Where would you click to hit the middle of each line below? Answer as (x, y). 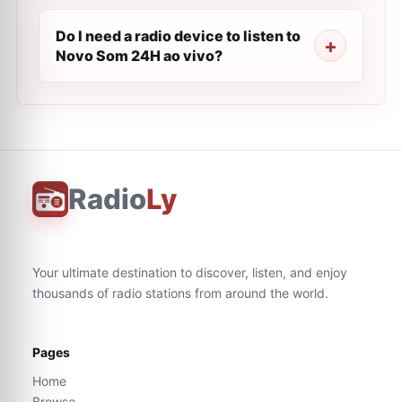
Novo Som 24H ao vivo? (139, 56)
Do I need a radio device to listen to (178, 36)
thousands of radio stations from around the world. (180, 293)
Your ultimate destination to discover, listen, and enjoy (190, 272)
